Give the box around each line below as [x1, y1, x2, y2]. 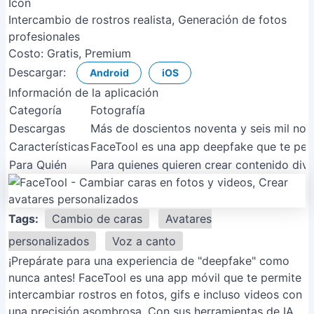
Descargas [9, 121, 65, 135]
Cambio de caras [52, 212, 142, 226]
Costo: [8, 46, 43, 60]
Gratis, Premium [47, 46, 131, 60]
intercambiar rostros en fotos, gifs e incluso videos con [8, 287, 302, 301]
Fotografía [90, 103, 145, 117]
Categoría [9, 103, 62, 117]
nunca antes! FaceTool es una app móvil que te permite [8, 271, 301, 285]
